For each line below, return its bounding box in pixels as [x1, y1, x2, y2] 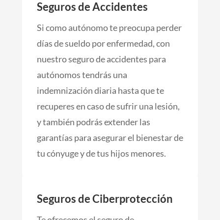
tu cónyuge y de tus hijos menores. [36, 147, 166, 159]
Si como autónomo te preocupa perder [36, 22, 182, 33]
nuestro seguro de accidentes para [36, 53, 166, 64]
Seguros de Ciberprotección [36, 192, 173, 205]
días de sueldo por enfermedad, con [36, 37, 170, 49]
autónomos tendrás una [36, 69, 127, 80]
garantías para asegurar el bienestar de [36, 132, 183, 143]
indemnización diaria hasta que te [36, 84, 164, 96]
